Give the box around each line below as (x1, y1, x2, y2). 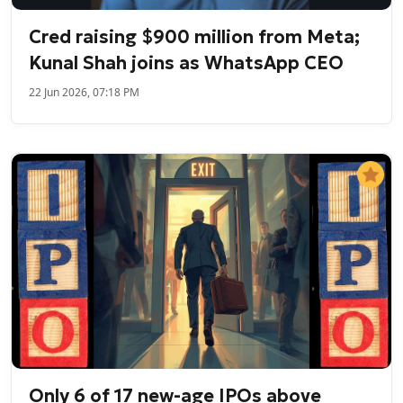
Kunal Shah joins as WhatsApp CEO (29, 51, 345, 76)
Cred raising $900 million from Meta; (29, 25, 361, 49)
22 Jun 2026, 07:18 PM (29, 85, 140, 101)
